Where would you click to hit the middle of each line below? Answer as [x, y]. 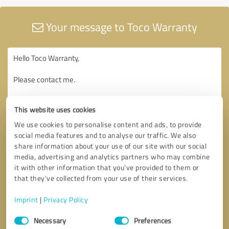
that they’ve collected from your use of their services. [101, 178]
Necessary [50, 220]
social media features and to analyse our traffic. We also [105, 135]
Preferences [153, 220]
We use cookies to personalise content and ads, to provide [108, 124]
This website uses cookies [55, 109]
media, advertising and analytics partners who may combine [112, 156]
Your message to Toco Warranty [120, 27]
